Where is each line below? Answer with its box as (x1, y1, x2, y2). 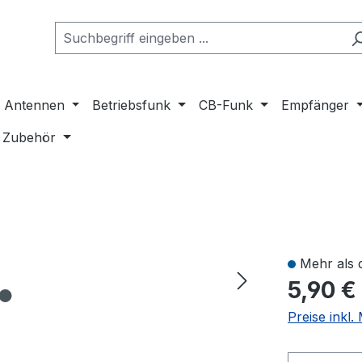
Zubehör (2, 129, 57, 146)
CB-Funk (199, 97, 254, 114)
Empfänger (280, 97, 349, 114)
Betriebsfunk (92, 97, 171, 114)
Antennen (3, 97, 65, 114)
